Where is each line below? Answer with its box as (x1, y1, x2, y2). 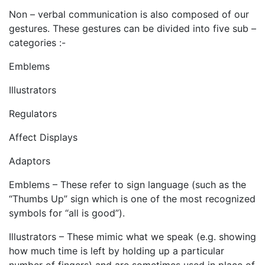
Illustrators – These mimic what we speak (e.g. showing (9, 231, 256, 243)
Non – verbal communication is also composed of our (9, 8, 249, 21)
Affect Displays (9, 131, 77, 144)
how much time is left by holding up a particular (9, 245, 224, 257)
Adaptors (9, 155, 50, 167)
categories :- (9, 37, 66, 49)
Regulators (9, 108, 57, 120)
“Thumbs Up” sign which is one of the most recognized (9, 193, 256, 205)
